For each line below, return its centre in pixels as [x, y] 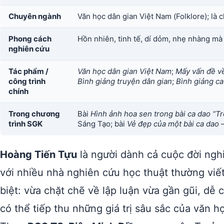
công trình [27, 81]
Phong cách [30, 39]
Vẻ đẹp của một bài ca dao [173, 124]
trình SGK [25, 124]
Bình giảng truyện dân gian [125, 81]
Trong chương [34, 114]
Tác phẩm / [28, 71]
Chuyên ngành [35, 16]
